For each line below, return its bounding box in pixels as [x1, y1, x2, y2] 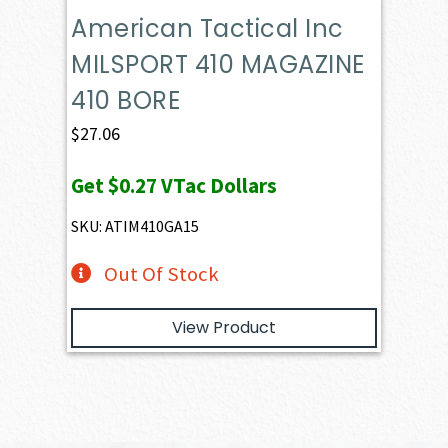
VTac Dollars [157, 172, 278, 200]
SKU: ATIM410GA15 [71, 216, 200, 237]
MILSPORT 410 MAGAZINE [71, 48, 365, 82]
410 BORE [71, 84, 181, 118]
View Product [172, 316, 276, 340]
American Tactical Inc [71, 12, 344, 46]
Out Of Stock [103, 261, 219, 288]
